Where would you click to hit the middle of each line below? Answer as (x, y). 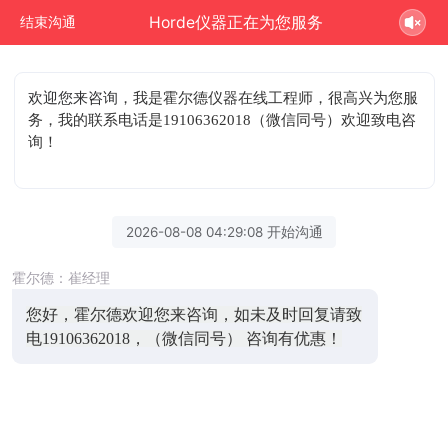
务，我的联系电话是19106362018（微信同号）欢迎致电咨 (222, 119)
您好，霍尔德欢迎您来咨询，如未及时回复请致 (193, 314)
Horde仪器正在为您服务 (236, 22)
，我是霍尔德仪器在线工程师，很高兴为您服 (268, 97)
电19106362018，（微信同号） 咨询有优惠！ (183, 338)
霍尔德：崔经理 (61, 277)
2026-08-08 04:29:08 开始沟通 (224, 231)
